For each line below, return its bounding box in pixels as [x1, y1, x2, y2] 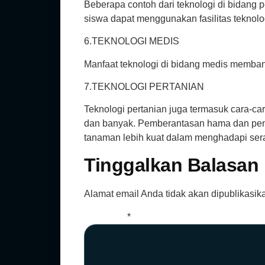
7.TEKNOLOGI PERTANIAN [84, 81, 204, 92]
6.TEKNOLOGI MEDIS [84, 36, 179, 47]
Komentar [84, 211, 127, 222]
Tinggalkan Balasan [84, 154, 258, 176]
